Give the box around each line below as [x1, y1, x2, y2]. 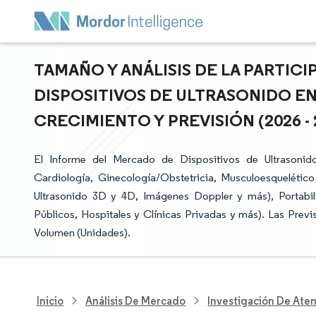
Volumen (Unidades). [34, 226, 130, 239]
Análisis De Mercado [85, 293, 186, 308]
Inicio [37, 293, 63, 308]
